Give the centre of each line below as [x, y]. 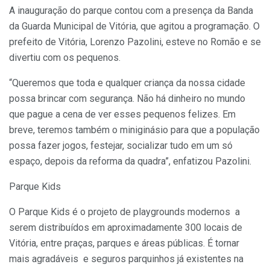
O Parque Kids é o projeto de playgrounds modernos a [124, 212]
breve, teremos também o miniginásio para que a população [134, 130]
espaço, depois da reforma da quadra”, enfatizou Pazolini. [130, 162]
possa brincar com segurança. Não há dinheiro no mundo [127, 99]
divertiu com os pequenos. [65, 58]
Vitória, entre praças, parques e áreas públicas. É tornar [124, 243]
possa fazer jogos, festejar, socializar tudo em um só [121, 146]
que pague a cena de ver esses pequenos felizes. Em [122, 115]
